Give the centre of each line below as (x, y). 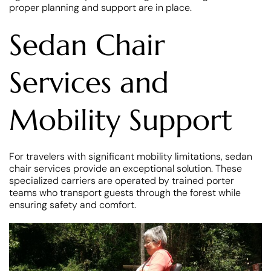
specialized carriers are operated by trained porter (122, 180)
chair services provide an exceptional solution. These (126, 168)
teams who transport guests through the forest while (125, 192)
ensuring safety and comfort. (73, 204)
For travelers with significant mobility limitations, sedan (131, 156)
